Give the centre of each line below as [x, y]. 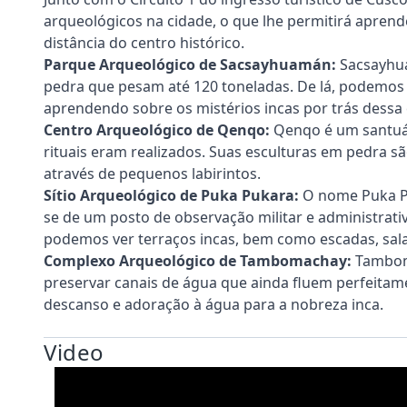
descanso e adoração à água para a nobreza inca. [213, 304]
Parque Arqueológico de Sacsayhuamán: [190, 64]
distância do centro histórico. [144, 42]
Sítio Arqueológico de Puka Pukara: [171, 195]
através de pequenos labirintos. [152, 173]
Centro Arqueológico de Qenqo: [157, 129]
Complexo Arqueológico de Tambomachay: [198, 260]
